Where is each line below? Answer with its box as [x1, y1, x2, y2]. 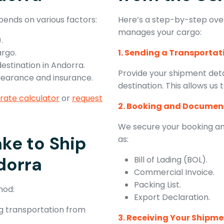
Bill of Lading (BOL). [134, 153, 207, 165]
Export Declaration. [134, 191, 210, 203]
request [72, 92, 102, 104]
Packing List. [134, 178, 181, 190]
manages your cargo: [118, 26, 201, 38]
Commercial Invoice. [134, 166, 214, 178]
